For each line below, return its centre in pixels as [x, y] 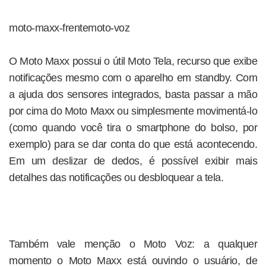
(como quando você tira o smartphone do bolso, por [133, 128]
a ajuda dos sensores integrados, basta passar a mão [133, 94]
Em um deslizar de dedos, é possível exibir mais [133, 161]
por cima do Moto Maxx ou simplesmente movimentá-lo [133, 111]
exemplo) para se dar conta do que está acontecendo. [133, 144]
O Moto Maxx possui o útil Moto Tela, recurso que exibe [133, 61]
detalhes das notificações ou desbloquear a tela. [116, 178]
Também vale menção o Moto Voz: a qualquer [133, 244]
